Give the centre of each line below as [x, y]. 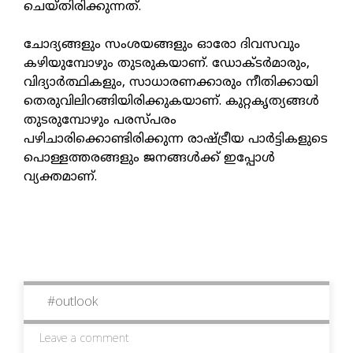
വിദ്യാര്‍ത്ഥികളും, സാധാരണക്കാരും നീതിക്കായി [171, 82]
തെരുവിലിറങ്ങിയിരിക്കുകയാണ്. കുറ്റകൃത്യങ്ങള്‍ [171, 101]
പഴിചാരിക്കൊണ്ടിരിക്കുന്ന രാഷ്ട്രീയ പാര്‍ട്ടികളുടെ [176, 139]
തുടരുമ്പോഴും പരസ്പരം [102, 120]
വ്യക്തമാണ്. [60, 177]
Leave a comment [84, 339]
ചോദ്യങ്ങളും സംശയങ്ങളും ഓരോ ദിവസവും [162, 45]
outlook [76, 302]
